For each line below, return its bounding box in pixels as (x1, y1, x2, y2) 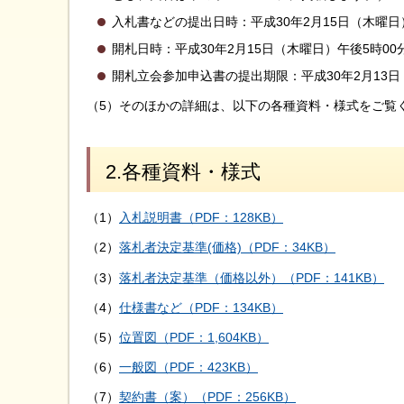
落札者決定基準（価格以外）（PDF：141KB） (119, 270, 384, 285)
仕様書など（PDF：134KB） (119, 299, 283, 315)
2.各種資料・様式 (106, 160, 261, 183)
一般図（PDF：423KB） (119, 360, 258, 375)
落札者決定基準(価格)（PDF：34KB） (119, 240, 335, 255)
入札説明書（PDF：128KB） (119, 210, 283, 225)
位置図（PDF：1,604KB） (119, 329, 269, 344)
